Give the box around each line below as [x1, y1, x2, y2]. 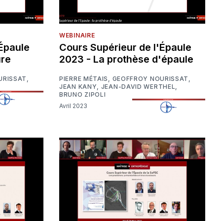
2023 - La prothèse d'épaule [59, 53, 193, 65]
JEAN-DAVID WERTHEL [101, 82, 176, 90]
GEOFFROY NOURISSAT [112, 74, 189, 82]
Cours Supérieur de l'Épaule [59, 41, 191, 53]
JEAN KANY [59, 82, 97, 90]
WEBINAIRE [59, 31, 95, 39]
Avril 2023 [63, 102, 87, 110]
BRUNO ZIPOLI [59, 90, 106, 98]
